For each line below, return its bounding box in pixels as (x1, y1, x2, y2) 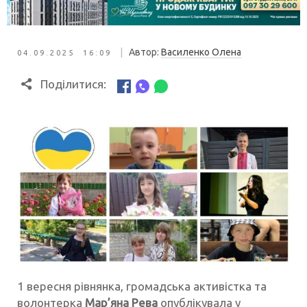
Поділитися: (40, 77, 106, 91)
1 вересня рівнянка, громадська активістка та (17, 280, 267, 293)
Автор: (129, 47, 161, 58)
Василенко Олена (161, 47, 241, 58)
